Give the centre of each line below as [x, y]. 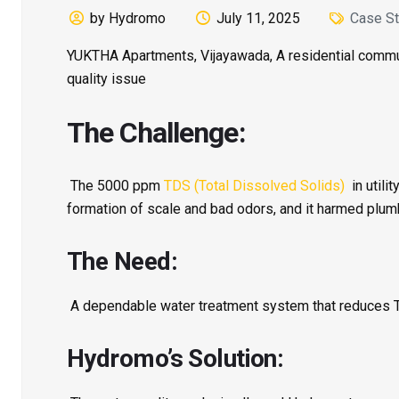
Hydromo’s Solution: [175, 358]
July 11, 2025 [258, 18]
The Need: [122, 261]
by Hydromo [128, 18]
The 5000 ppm [115, 185]
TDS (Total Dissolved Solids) [254, 185]
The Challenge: [156, 132]
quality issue [106, 78]
